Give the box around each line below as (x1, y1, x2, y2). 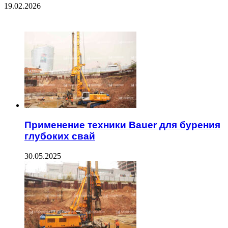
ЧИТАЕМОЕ (4, 11, 49, 23)
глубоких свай (24, 131, 95, 142)
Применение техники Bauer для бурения (24, 120, 220, 131)
